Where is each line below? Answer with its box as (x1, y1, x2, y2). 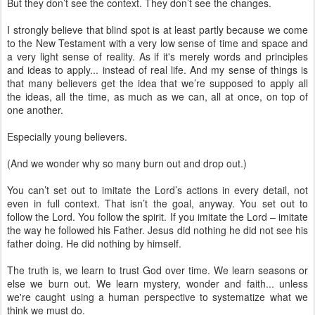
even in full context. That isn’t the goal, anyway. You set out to (7, 196, 308, 210)
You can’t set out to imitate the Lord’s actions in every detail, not (7, 183, 308, 197)
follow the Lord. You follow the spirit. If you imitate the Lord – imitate (7, 210, 308, 224)
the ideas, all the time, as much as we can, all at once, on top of (7, 89, 308, 103)
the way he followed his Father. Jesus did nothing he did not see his (7, 223, 308, 237)
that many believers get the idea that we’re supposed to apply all (7, 76, 308, 90)
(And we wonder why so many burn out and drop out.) (7, 156, 247, 170)
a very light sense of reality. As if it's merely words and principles (7, 49, 308, 63)
